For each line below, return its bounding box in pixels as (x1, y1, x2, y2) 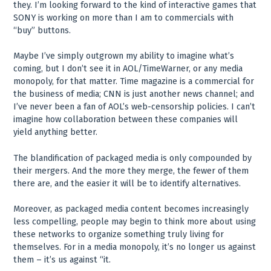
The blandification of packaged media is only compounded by (13, 152, 252, 163)
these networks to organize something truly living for (13, 229, 224, 240)
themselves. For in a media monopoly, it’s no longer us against (13, 242, 256, 253)
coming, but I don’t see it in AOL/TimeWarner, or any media (13, 64, 243, 74)
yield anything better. (13, 127, 98, 138)
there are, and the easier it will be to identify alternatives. (13, 178, 241, 189)
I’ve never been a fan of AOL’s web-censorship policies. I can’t (13, 102, 256, 113)
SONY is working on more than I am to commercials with (13, 12, 234, 23)
